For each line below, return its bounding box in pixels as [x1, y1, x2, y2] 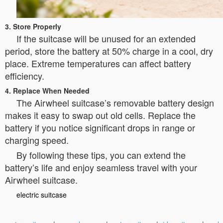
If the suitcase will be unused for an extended [16, 31, 196, 45]
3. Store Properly [5, 21, 61, 31]
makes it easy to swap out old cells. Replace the [5, 108, 196, 121]
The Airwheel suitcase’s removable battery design [16, 96, 214, 109]
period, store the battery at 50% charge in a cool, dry [5, 44, 213, 57]
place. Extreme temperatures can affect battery [5, 56, 191, 70]
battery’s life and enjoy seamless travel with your [5, 160, 197, 174]
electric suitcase [16, 189, 67, 200]
